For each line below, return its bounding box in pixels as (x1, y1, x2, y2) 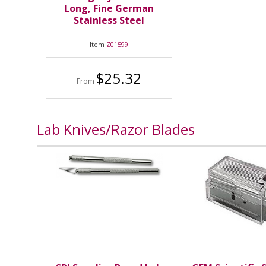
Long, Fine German (64, 2, 154, 15)
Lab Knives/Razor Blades (37, 119, 195, 140)
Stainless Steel (74, 14, 145, 27)
